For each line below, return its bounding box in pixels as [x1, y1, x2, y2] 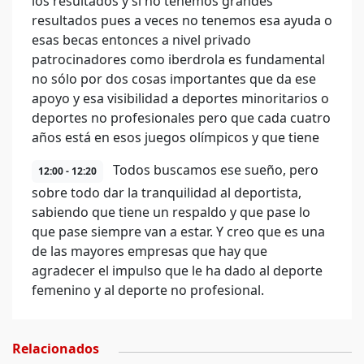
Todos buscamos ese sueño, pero [110, 161, 318, 179]
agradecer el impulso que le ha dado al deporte [32, 262, 323, 279]
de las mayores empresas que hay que [32, 242, 267, 260]
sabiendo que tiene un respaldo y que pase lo [32, 203, 310, 221]
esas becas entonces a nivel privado [32, 31, 251, 49]
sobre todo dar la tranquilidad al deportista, [32, 184, 301, 201]
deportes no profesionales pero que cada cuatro [32, 109, 331, 127]
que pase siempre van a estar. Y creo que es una [32, 223, 325, 240]
